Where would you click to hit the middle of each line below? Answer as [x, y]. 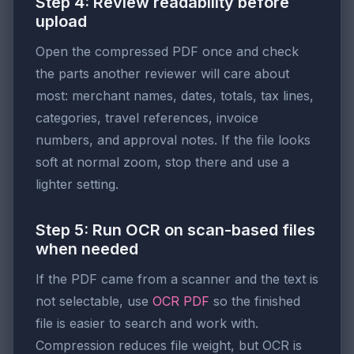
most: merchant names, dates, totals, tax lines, [175, 96]
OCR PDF [181, 301]
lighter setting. [77, 185]
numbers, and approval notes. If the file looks [173, 140]
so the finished [255, 301]
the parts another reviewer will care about [162, 74]
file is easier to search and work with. [147, 324]
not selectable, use [94, 301]
